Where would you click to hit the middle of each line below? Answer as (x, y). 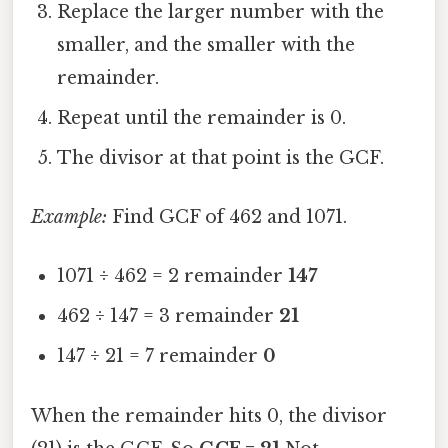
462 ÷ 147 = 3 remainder (168, 316)
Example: (69, 217)
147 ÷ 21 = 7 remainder (160, 356)
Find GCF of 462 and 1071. (227, 217)
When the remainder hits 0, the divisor (209, 415)
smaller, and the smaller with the (206, 44)
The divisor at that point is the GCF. (221, 157)
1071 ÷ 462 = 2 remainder (173, 276)
